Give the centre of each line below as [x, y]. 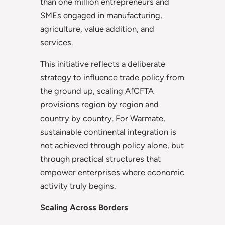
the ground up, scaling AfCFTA [97, 91]
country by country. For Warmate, [103, 118]
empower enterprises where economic [112, 172]
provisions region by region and [99, 104]
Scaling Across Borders [84, 208]
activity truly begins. [78, 186]
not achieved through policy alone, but [112, 145]
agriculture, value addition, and [97, 28]
